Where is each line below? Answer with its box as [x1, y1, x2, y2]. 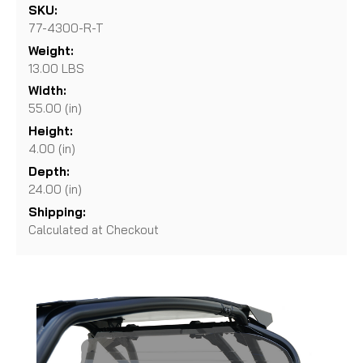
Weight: [28, 42, 74, 58]
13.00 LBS [28, 60, 84, 76]
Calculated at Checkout [28, 221, 159, 237]
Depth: [28, 163, 70, 179]
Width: [28, 83, 66, 99]
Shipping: [28, 203, 86, 220]
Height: [28, 123, 73, 139]
